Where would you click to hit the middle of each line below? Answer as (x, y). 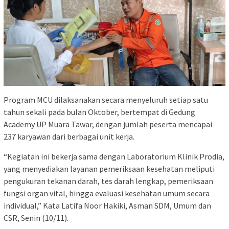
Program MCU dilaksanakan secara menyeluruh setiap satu (106, 99)
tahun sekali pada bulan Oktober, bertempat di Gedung (99, 112)
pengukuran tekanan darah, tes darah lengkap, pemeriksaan (108, 181)
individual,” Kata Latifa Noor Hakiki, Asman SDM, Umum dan (107, 205)
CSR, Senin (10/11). (36, 217)
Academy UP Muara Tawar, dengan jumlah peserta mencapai (108, 124)
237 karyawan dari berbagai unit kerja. (69, 136)
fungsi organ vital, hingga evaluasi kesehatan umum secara (107, 193)
